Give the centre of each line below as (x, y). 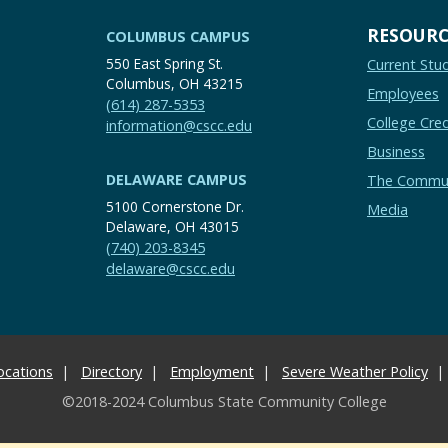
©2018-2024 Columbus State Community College (224, 402)
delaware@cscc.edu (170, 269)
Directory (111, 372)
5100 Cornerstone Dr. (175, 207)
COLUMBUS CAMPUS (178, 37)
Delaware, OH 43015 (172, 227)
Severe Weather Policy (355, 372)
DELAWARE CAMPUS (176, 180)
